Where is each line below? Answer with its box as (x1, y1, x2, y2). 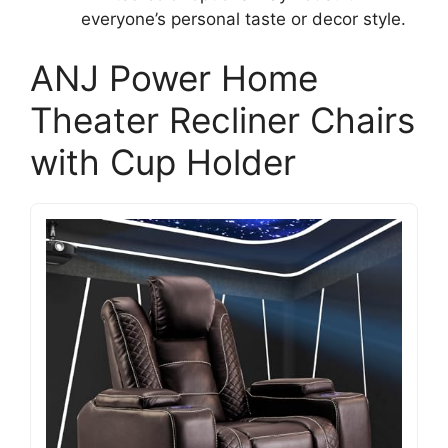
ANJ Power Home (30, 57, 318, 99)
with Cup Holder (30, 141, 296, 183)
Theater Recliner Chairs (30, 99, 415, 141)
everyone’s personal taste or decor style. (81, 8, 406, 29)
